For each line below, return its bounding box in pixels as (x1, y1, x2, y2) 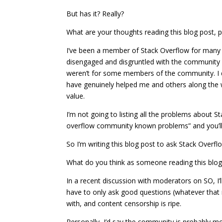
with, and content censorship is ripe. (66, 199, 182, 208)
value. (66, 91, 85, 101)
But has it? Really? (66, 9, 124, 18)
